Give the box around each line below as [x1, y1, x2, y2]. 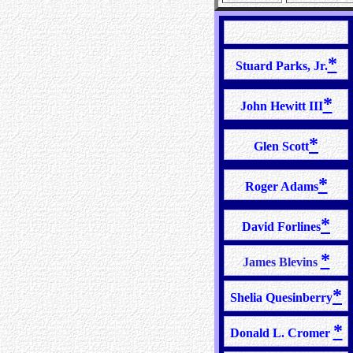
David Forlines [242, 220, 321, 233]
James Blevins [242, 255, 321, 269]
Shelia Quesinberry [230, 291, 333, 304]
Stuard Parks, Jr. [235, 59, 328, 72]
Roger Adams [244, 180, 318, 193]
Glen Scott [254, 139, 309, 153]
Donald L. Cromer [229, 326, 333, 340]
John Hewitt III [240, 99, 323, 113]
